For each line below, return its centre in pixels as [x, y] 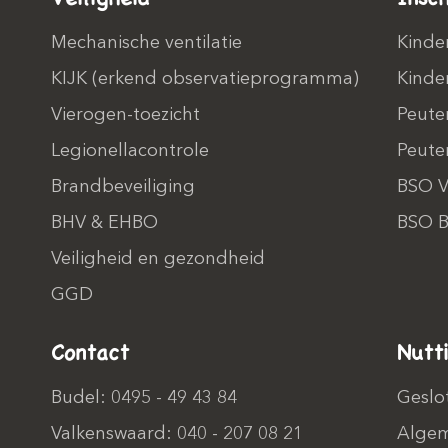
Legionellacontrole [129, 151]
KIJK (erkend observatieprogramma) [204, 79]
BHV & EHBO [104, 223]
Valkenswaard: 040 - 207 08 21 [176, 434]
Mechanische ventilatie [146, 43]
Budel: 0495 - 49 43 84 [143, 398]
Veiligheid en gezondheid [157, 259]
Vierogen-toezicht [125, 115]
